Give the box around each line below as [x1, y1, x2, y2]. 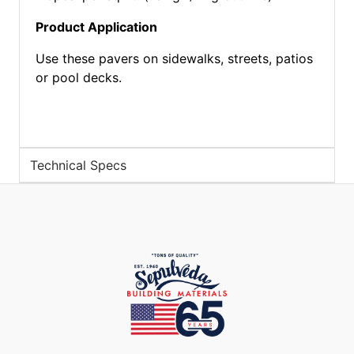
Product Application [35, 19, 157, 35]
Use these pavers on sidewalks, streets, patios [35, 51, 313, 66]
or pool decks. [35, 70, 122, 85]
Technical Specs [29, 157, 126, 173]
